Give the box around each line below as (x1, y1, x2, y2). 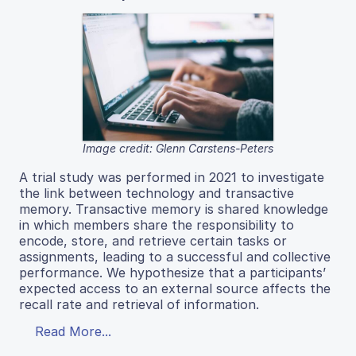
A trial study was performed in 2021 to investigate (19, 168, 324, 185)
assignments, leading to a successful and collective (19, 248, 331, 265)
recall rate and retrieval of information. (19, 296, 259, 312)
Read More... (35, 323, 111, 339)
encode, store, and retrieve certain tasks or (19, 232, 287, 249)
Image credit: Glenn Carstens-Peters (83, 141, 273, 155)
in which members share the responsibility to (19, 216, 294, 233)
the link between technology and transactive (19, 184, 294, 201)
